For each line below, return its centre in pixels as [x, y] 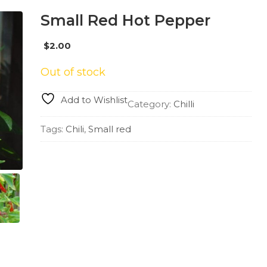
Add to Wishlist [94, 100]
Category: [150, 104]
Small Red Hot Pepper [125, 20]
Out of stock [73, 72]
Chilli [184, 104]
